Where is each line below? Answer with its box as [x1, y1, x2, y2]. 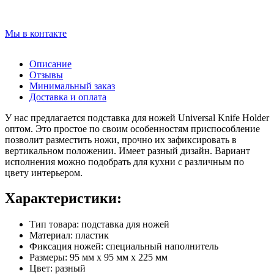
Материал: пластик [29, 230, 109, 241]
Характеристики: [5, 190, 122, 207]
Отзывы [29, 69, 63, 80]
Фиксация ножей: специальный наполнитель [29, 241, 218, 252]
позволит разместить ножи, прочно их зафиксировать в [5, 134, 237, 145]
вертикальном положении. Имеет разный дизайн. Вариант [5, 145, 250, 156]
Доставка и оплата [29, 91, 106, 102]
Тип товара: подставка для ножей [29, 219, 169, 230]
